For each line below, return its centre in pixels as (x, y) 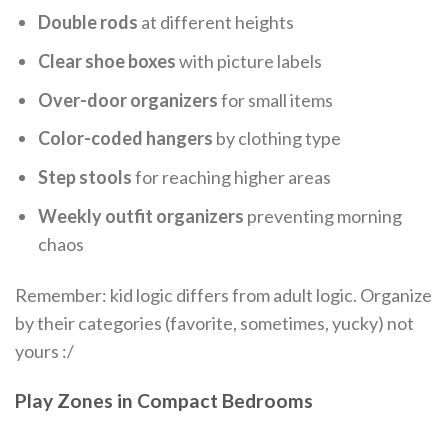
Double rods (88, 22)
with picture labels (249, 60)
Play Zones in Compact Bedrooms (164, 400)
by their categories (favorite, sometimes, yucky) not (214, 323)
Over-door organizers (128, 99)
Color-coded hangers (126, 138)
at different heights (216, 22)
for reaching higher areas (232, 177)
